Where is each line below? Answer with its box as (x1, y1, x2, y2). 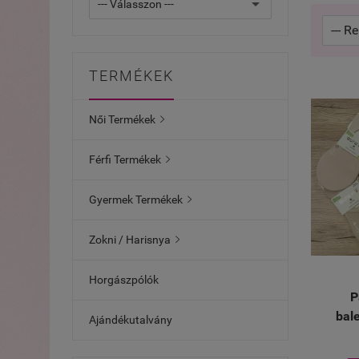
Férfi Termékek (89, 153, 161, 166)
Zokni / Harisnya (89, 233, 171, 246)
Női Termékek (89, 113, 155, 126)
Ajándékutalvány (89, 313, 172, 326)
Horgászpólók (89, 273, 159, 286)
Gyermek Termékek (89, 193, 183, 206)
